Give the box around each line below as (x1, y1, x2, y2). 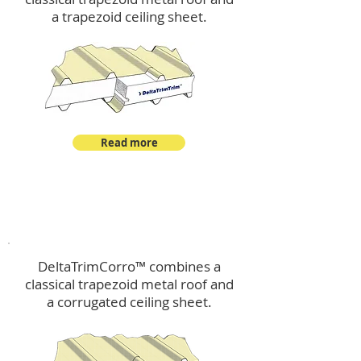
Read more (100, 135, 158, 150)
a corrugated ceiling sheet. (46, 293, 212, 311)
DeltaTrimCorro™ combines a (37, 257, 221, 276)
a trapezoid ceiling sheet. (51, 7, 207, 26)
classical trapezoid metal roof (24, 275, 207, 293)
